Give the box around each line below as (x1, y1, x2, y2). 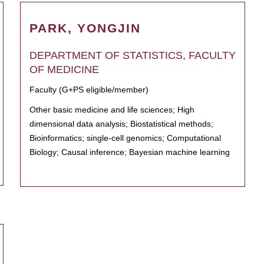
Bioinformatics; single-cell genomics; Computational (29, 133, 221, 143)
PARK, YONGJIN (29, 21, 141, 35)
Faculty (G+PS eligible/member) (29, 85, 148, 94)
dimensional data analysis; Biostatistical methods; (29, 119, 213, 128)
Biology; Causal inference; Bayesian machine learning (29, 147, 230, 157)
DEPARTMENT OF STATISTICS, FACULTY (29, 49, 236, 61)
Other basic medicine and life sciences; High (29, 105, 194, 114)
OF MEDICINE (29, 64, 99, 75)
